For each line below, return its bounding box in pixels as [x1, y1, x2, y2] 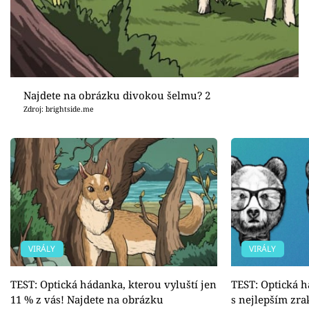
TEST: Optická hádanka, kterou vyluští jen [10, 277, 217, 292]
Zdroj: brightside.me [23, 103, 94, 114]
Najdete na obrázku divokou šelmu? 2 [23, 88, 210, 102]
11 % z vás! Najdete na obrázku [10, 292, 163, 307]
